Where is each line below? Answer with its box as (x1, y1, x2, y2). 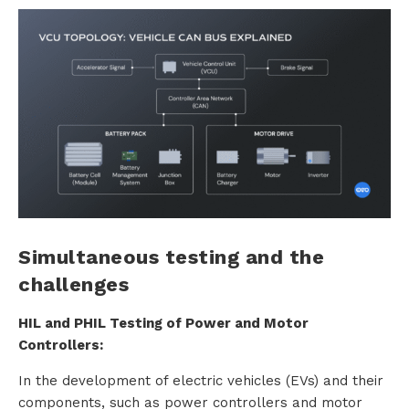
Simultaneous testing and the (18, 246, 324, 269)
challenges (18, 273, 129, 297)
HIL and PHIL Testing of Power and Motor (18, 315, 309, 332)
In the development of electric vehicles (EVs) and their (18, 372, 383, 390)
